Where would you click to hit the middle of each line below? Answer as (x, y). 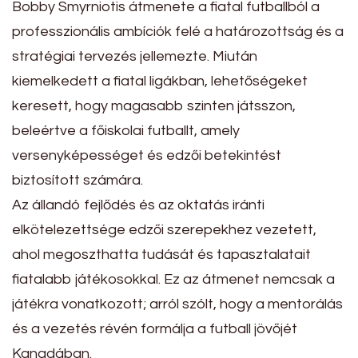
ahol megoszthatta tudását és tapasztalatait (161, 254)
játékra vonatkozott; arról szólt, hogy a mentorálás (177, 304)
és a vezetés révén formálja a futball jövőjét (155, 328)
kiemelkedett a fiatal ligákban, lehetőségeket (160, 81)
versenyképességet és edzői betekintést (147, 155)
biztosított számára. (78, 180)
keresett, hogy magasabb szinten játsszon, (154, 105)
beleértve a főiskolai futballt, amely (126, 130)
